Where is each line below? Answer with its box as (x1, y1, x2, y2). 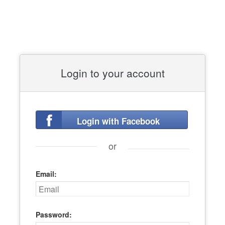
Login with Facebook (77, 115, 160, 127)
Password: (36, 209, 72, 219)
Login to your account (60, 65, 165, 80)
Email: (36, 169, 57, 179)
